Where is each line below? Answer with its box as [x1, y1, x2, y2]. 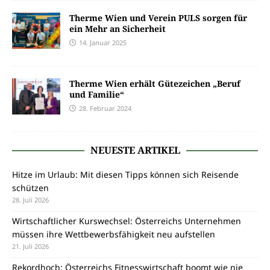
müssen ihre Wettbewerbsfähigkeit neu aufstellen [12, 228, 215, 240]
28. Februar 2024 [79, 104, 131, 113]
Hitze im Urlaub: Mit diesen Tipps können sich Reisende [12, 169, 239, 180]
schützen [12, 182, 49, 193]
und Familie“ [69, 89, 124, 100]
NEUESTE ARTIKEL [90, 143, 180, 157]
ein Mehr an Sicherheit [69, 23, 166, 34]
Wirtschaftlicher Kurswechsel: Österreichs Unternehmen [12, 215, 241, 227]
